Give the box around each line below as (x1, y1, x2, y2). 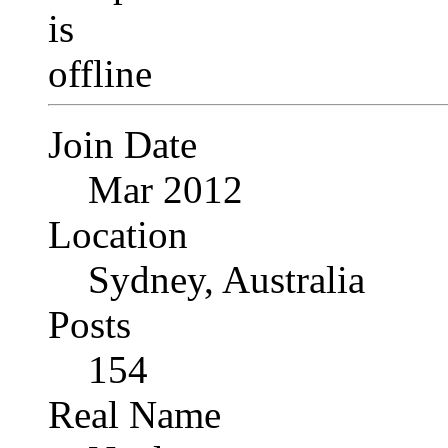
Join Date (48, 122, 197, 166)
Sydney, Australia (88, 257, 365, 301)
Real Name (48, 392, 221, 436)
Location (48, 212, 188, 256)
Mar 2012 (88, 167, 243, 211)
